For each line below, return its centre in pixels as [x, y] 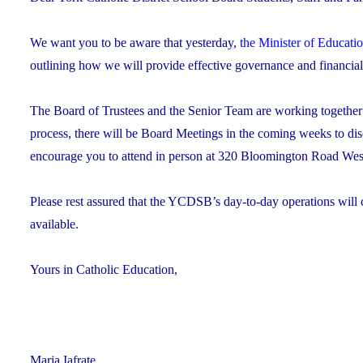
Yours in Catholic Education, [104, 269]
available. [54, 224]
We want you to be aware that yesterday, [135, 42]
